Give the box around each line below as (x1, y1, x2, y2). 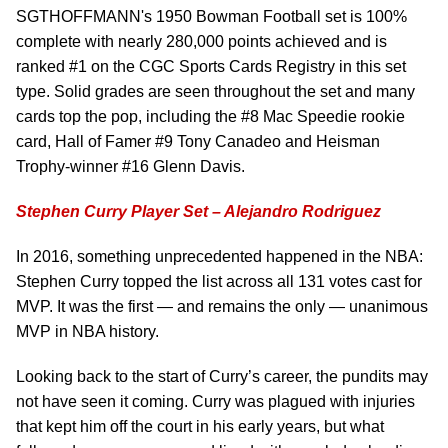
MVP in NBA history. (16, 323, 159, 340)
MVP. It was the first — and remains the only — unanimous (16, 298, 428, 315)
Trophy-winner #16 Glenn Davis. (16, 158, 245, 175)
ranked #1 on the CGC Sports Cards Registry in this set (16, 58, 406, 75)
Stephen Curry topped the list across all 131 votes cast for (16, 273, 422, 290)
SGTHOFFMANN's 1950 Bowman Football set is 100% (16, 8, 407, 25)
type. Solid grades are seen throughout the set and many (16, 83, 415, 100)
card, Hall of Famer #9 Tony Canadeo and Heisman (16, 133, 380, 150)
